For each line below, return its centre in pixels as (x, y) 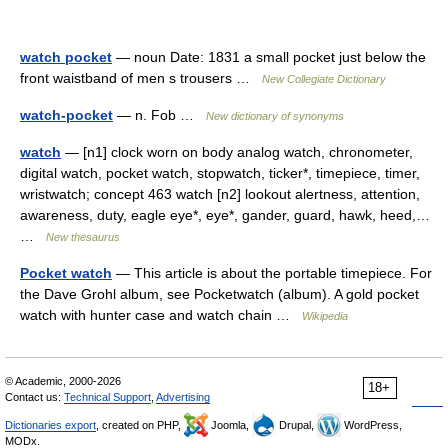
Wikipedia (325, 316)
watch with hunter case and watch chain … (161, 315)
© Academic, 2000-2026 (63, 381)
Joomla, (230, 425)
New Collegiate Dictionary (324, 79)
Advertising (183, 397)
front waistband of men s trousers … (141, 78)
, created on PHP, (140, 425)
